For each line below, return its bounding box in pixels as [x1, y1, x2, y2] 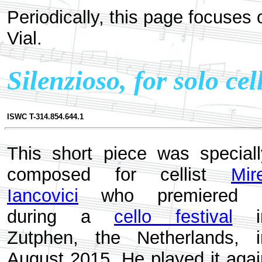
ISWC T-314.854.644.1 [7, 112, 84, 121]
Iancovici [7, 185, 78, 206]
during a [7, 206, 114, 227]
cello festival [114, 206, 233, 227]
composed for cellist [7, 164, 231, 185]
